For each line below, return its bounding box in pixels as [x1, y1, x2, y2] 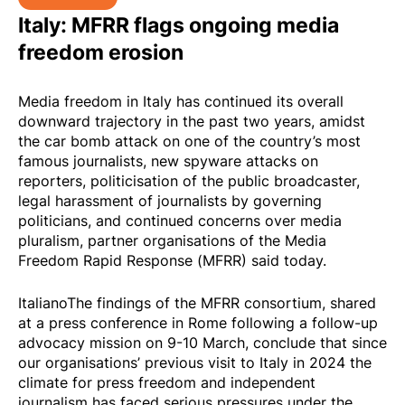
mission [89, 333, 141, 353]
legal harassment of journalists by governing [18, 191, 322, 212]
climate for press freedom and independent [18, 372, 316, 393]
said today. [247, 250, 326, 271]
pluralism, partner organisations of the [18, 231, 285, 251]
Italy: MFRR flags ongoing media [18, 8, 339, 40]
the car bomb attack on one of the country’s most [18, 131, 361, 152]
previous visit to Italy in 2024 [145, 353, 345, 373]
